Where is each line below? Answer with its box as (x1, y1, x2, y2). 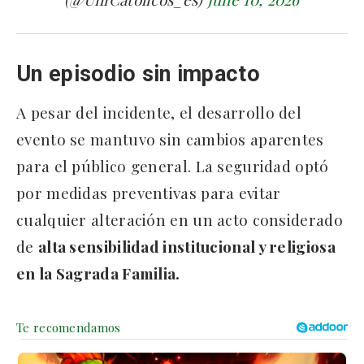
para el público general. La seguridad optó (16, 154, 329, 176)
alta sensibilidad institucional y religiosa (37, 235, 336, 257)
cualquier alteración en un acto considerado (16, 208, 343, 230)
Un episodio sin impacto (16, 60, 266, 87)
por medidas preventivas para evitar (16, 181, 281, 203)
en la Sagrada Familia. (16, 262, 180, 284)
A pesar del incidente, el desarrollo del (16, 101, 301, 123)
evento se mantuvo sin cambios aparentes (16, 128, 324, 149)
